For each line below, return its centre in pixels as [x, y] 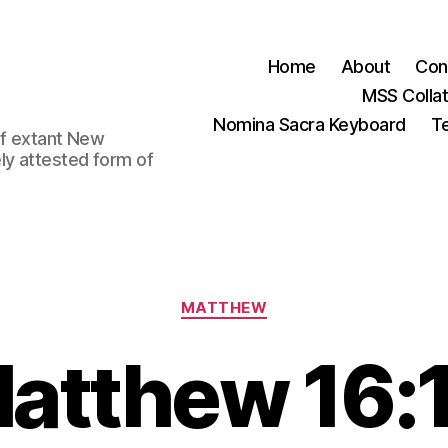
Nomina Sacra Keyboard [309, 124]
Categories [267, 298]
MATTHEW [224, 307]
